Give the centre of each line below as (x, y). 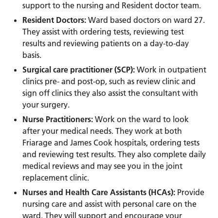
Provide (190, 192)
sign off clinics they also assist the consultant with (110, 93)
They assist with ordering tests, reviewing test (103, 31)
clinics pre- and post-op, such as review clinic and (109, 81)
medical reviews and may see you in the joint (103, 166)
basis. (32, 55)
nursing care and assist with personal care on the (110, 204)
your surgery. (46, 104)
